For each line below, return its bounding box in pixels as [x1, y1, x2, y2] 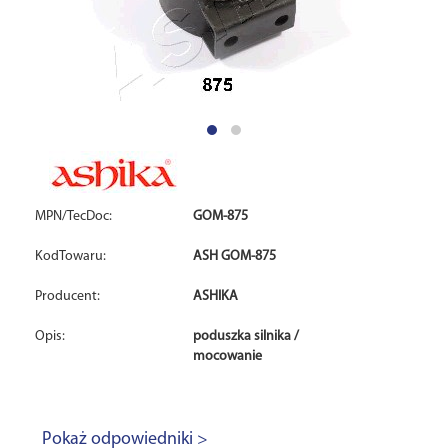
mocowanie [193, 349, 263, 364]
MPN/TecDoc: [35, 209, 112, 224]
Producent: [35, 289, 100, 304]
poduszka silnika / [193, 329, 300, 344]
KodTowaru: [35, 249, 106, 264]
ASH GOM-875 [193, 249, 277, 264]
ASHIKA [193, 289, 239, 304]
